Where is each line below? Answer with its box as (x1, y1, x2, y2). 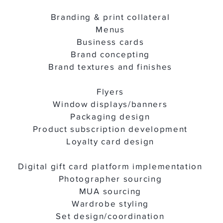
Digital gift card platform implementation (18, 161, 203, 171)
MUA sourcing (79, 186, 142, 196)
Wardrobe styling (71, 199, 149, 208)
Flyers (96, 87, 124, 96)
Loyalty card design (66, 136, 155, 146)
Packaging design (70, 111, 150, 121)
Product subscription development (32, 124, 188, 133)
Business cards (76, 37, 144, 46)
